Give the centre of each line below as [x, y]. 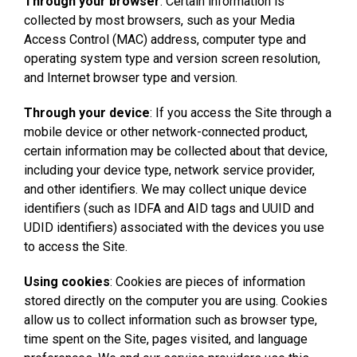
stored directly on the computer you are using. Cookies [176, 300]
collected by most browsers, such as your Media [159, 20]
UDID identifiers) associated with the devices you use [174, 227]
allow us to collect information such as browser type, [171, 320]
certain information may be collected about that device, [176, 151]
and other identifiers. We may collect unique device [165, 189]
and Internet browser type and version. [131, 77]
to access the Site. [76, 246]
